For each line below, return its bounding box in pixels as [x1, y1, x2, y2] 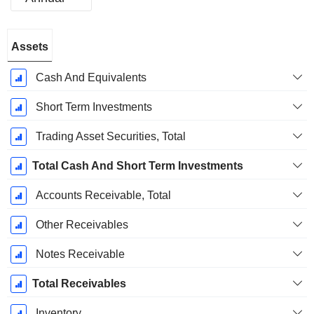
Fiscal [13, 33, 43, 46]
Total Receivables [32, 278, 126, 290]
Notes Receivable [35, 248, 125, 261]
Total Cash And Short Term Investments [32, 160, 243, 172]
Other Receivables [35, 219, 128, 231]
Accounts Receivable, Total [35, 189, 171, 202]
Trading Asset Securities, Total [35, 130, 186, 143]
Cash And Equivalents [35, 71, 146, 84]
